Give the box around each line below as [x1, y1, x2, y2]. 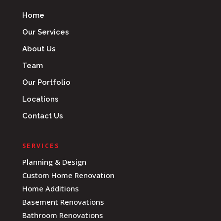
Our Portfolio [22, 78, 71, 87]
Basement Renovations [22, 197, 104, 207]
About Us [22, 44, 56, 54]
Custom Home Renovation [22, 170, 114, 181]
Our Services [22, 28, 69, 37]
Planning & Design [22, 157, 86, 167]
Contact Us [22, 111, 63, 121]
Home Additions [22, 184, 79, 194]
